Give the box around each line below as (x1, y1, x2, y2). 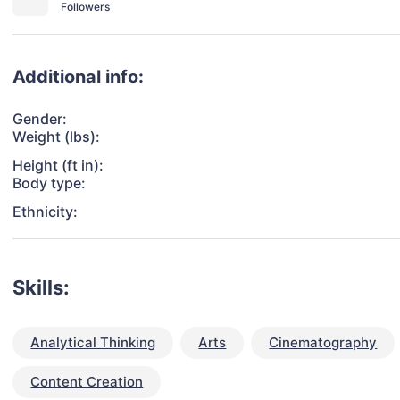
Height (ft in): (12, 156, 104, 175)
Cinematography (269, 334, 378, 352)
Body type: (12, 174, 87, 193)
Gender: (12, 110, 68, 129)
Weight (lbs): (12, 128, 101, 146)
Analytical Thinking (30, 334, 156, 352)
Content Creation (30, 373, 144, 391)
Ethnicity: (12, 203, 79, 221)
